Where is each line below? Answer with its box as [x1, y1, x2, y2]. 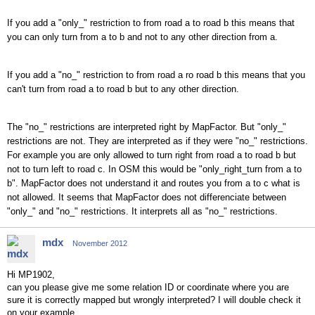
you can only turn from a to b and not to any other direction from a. [7, 32, 278, 42]
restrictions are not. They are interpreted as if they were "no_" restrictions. [7, 136, 308, 146]
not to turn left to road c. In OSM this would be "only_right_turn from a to [7, 164, 302, 174]
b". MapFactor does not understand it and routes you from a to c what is [7, 178, 300, 188]
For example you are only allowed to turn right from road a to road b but [7, 150, 296, 160]
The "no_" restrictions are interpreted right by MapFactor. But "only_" [7, 122, 286, 132]
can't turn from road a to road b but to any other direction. [7, 84, 239, 94]
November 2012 [72, 239, 127, 247]
